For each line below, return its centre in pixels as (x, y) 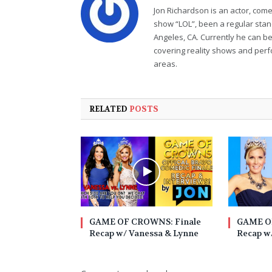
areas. (165, 63)
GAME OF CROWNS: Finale (145, 222)
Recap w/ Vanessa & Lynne (144, 233)
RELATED (109, 109)
